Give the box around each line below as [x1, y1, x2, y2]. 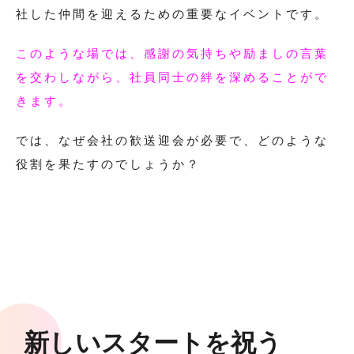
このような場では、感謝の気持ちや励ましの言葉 [16, 45, 329, 60]
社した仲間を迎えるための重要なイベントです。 [16, 6, 329, 21]
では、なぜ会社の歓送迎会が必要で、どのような [16, 132, 329, 147]
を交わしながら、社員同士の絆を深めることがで [16, 69, 329, 84]
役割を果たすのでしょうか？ [16, 156, 201, 171]
